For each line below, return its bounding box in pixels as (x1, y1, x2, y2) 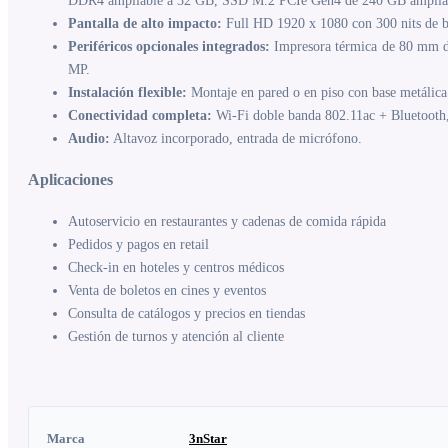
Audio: (68, 130, 110, 146)
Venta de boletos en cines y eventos (68, 282, 266, 298)
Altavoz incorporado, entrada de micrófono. (110, 130, 362, 146)
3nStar (189, 430, 227, 446)
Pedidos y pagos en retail (68, 236, 209, 252)
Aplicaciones (28, 170, 113, 190)
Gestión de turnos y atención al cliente (68, 328, 284, 344)
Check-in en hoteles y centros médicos (68, 259, 284, 275)
